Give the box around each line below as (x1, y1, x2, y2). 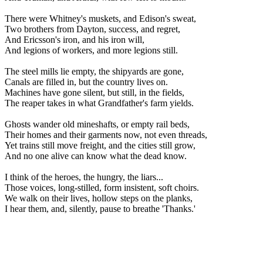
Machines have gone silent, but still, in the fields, (5, 87, 184, 97)
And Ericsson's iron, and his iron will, (5, 34, 144, 45)
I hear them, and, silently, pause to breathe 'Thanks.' (5, 203, 195, 214)
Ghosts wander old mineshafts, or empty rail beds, (5, 119, 190, 129)
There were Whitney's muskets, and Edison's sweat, (5, 13, 196, 23)
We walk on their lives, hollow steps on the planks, (5, 193, 193, 203)
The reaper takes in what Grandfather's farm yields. (5, 97, 194, 108)
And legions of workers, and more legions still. (5, 45, 178, 55)
